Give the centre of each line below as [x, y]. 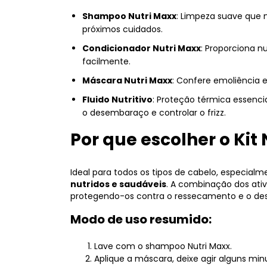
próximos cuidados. [122, 29]
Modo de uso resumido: [141, 219]
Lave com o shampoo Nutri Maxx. [163, 246]
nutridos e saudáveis [118, 184]
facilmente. [106, 61]
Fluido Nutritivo [117, 99]
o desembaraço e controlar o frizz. [154, 112]
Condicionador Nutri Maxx [142, 48]
